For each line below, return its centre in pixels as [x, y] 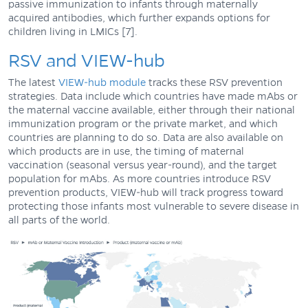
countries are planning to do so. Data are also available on [146, 137]
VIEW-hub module [102, 82]
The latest [33, 82]
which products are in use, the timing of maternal [126, 151]
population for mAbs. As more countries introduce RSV [140, 178]
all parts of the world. [60, 220]
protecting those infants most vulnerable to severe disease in [154, 206]
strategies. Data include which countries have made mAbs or [153, 96]
